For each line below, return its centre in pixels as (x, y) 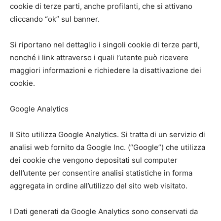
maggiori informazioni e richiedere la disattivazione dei (106, 70)
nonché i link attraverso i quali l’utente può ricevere (99, 57)
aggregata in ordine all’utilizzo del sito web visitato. (99, 186)
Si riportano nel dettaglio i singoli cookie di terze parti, (105, 45)
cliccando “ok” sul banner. (55, 19)
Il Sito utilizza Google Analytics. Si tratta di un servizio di (108, 134)
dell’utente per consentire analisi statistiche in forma (101, 173)
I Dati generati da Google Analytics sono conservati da (104, 211)
